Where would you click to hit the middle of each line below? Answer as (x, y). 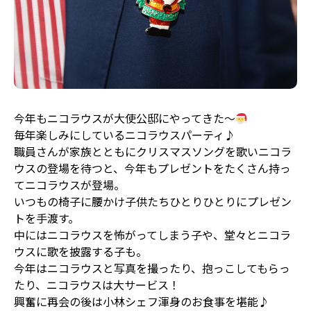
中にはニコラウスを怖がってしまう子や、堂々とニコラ (152, 235)
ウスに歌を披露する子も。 (81, 252)
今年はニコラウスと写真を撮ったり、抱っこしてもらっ (152, 268)
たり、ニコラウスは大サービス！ (97, 285)
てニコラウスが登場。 (69, 185)
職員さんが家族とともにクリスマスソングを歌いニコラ (153, 152)
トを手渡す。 (47, 218)
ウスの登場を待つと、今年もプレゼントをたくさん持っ (152, 168)
